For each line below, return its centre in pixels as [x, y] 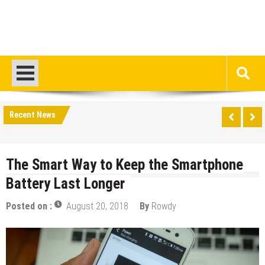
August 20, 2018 [97, 206]
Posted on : [30, 206]
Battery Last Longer [65, 184]
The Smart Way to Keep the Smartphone [125, 165]
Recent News [33, 115]
